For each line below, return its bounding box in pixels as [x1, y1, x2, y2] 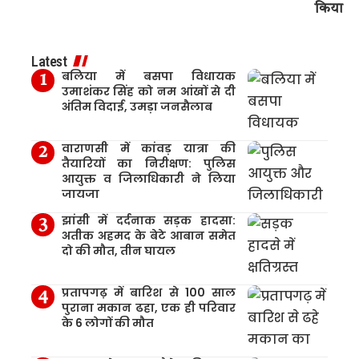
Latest [31, 52, 67, 70]
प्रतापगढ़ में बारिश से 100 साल [61, 284, 236, 301]
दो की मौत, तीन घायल [61, 242, 175, 259]
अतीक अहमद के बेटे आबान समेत [61, 227, 236, 244]
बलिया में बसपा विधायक [61, 67, 236, 84]
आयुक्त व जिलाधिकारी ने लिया [61, 170, 236, 187]
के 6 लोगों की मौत [61, 314, 154, 331]
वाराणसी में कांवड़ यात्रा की [61, 139, 236, 156]
